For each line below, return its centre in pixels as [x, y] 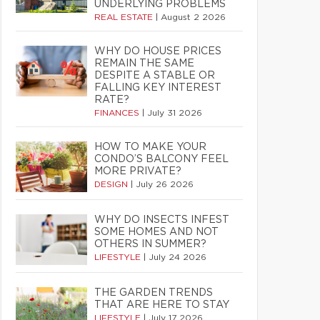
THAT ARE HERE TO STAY [162, 305]
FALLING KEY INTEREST [158, 88]
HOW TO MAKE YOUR [150, 147]
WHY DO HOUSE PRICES [158, 51]
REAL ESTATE [125, 17]
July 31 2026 [175, 113]
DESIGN [112, 184]
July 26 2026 [165, 184]
